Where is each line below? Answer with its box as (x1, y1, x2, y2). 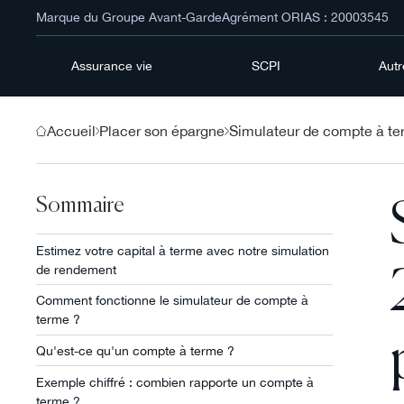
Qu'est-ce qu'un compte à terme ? (35, 342, 234, 358)
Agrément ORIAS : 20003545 (221, 10, 389, 25)
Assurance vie (70, 59, 152, 74)
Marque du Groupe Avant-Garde (35, 10, 222, 25)
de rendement (35, 261, 116, 277)
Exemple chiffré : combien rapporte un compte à (35, 373, 314, 390)
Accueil (46, 123, 96, 140)
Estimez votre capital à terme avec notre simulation (35, 242, 329, 258)
